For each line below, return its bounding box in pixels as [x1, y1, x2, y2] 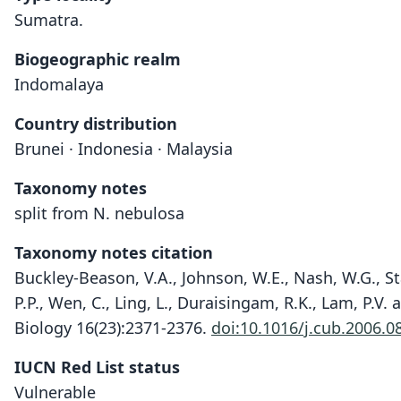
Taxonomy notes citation [14, 242, 213, 263]
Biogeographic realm [14, 48, 181, 70]
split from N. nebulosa [14, 202, 184, 224]
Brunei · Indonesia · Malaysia [14, 138, 233, 159]
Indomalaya [14, 73, 104, 95]
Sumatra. [14, 9, 83, 30]
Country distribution [14, 113, 177, 134]
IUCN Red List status [14, 356, 180, 378]
